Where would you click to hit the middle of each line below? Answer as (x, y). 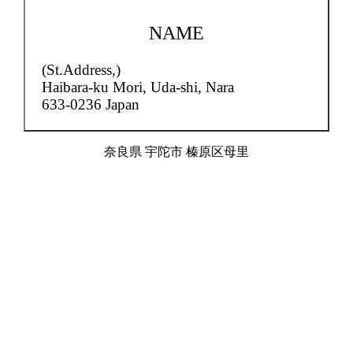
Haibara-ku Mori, (96, 87)
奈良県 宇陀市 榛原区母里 (176, 152)
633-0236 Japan (91, 105)
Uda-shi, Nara (192, 87)
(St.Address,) (81, 70)
